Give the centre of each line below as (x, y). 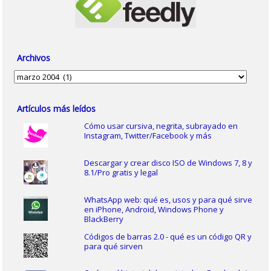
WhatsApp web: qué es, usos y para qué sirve (168, 199)
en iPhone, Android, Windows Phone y (154, 209)
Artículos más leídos (57, 109)
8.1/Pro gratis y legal (121, 172)
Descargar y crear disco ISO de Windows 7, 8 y (168, 162)
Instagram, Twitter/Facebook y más (148, 135)
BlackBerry (103, 219)
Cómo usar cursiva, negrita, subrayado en (161, 126)
